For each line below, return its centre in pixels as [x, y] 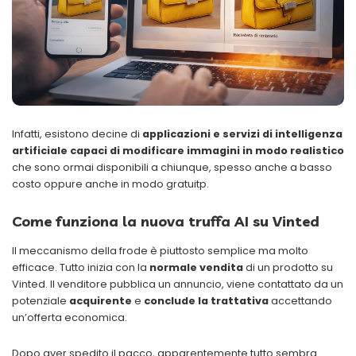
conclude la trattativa [206, 300]
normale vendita [195, 267]
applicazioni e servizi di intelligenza [242, 133]
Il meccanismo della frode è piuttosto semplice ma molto [160, 250]
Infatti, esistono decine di [77, 133]
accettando [300, 300]
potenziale [41, 300]
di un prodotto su [288, 267]
